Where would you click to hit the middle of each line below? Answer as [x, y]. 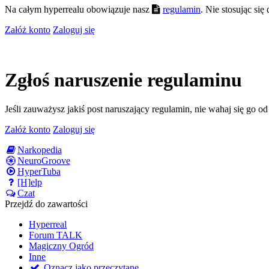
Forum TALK [56, 235]
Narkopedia [39, 150]
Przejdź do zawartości [46, 204]
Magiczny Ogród [61, 246]
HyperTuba [39, 172]
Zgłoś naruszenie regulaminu [123, 80]
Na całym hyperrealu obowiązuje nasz [78, 10]
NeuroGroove [44, 161]
